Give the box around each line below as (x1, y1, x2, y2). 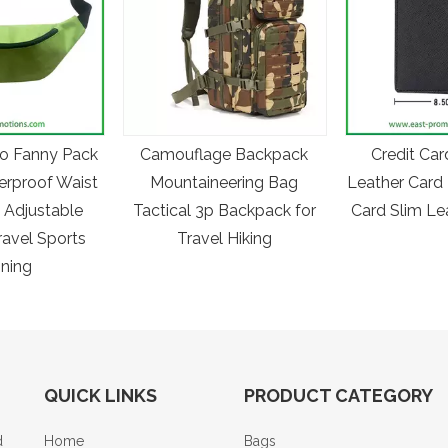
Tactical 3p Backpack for (132, 200, 316, 220)
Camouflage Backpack (140, 144, 308, 164)
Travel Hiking (176, 228, 272, 248)
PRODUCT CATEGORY (244, 384, 433, 406)
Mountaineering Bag (150, 172, 298, 192)
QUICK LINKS (44, 384, 157, 406)
